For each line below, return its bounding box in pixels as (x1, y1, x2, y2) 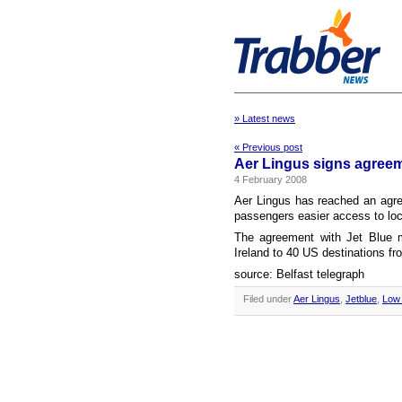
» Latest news (234, 113, 295, 124)
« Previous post (234, 142, 302, 153)
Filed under (243, 293, 293, 304)
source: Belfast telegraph (234, 267, 364, 281)
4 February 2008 (234, 174, 307, 185)
